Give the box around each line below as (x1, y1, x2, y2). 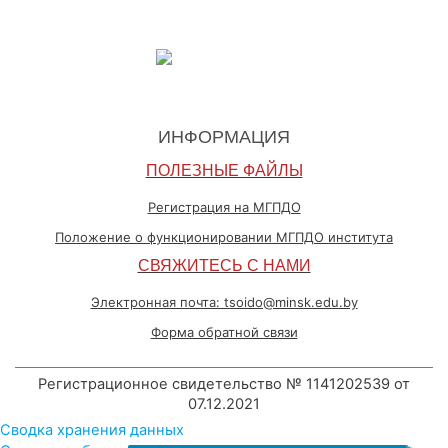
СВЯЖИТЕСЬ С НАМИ (137, 255, 311, 275)
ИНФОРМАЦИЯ (158, 125, 290, 148)
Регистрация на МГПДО (147, 199, 301, 215)
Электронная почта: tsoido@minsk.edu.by (90, 294, 358, 310)
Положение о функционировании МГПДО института (55, 229, 393, 245)
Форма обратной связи (150, 324, 298, 340)
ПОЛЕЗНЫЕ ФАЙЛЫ (145, 160, 303, 180)
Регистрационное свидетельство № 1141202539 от (38, 375, 410, 393)
